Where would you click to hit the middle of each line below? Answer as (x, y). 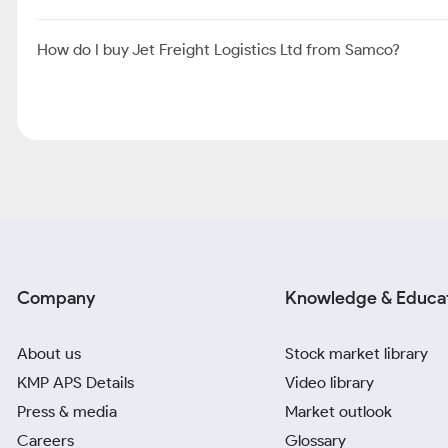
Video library (329, 382)
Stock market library (356, 353)
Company (56, 298)
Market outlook (338, 411)
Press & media (67, 411)
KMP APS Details (75, 382)
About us (49, 353)
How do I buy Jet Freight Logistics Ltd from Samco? (218, 49)
